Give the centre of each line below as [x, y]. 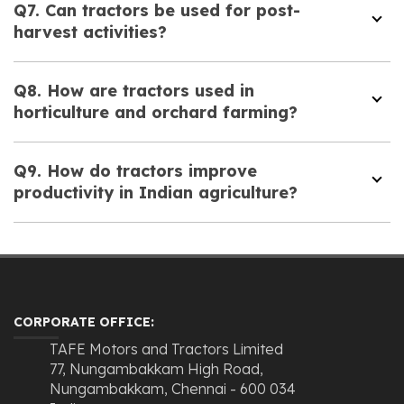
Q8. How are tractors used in [134, 90]
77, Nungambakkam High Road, [156, 368]
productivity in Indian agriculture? [156, 192]
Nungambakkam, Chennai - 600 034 [173, 388]
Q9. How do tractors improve [135, 170]
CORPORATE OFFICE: [84, 321]
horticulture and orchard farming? [156, 112]
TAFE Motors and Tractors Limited [166, 349]
